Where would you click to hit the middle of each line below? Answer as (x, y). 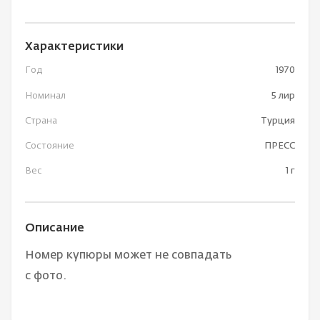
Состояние (50, 146)
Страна (41, 121)
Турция (277, 121)
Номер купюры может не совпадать (129, 256)
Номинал (46, 96)
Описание (55, 229)
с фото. (46, 277)
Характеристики (75, 47)
